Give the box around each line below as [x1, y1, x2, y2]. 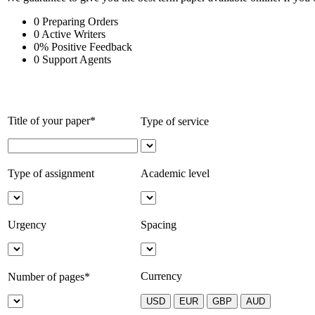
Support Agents [42, 53, 111, 65]
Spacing [141, 218, 176, 231]
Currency [141, 269, 182, 282]
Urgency [8, 218, 46, 231]
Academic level [141, 167, 210, 179]
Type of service [141, 115, 209, 127]
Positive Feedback [51, 40, 132, 53]
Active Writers [41, 27, 105, 40]
